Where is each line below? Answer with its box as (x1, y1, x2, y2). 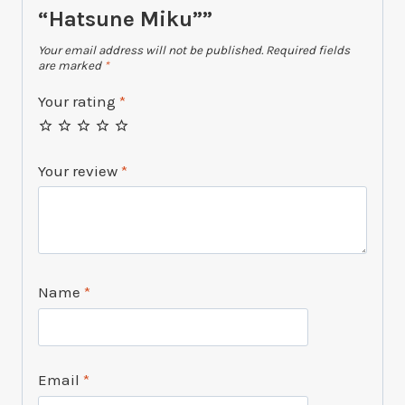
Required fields (266, 42, 350, 57)
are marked (38, 58, 104, 72)
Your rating (38, 92, 119, 111)
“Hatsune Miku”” (38, 5, 212, 32)
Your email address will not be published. (38, 42, 263, 57)
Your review (38, 161, 121, 180)
